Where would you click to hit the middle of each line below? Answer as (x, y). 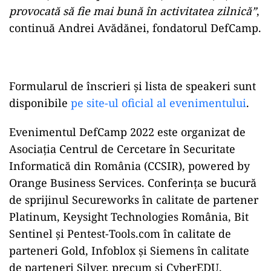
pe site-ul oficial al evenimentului (158, 103)
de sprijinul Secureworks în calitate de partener (134, 200)
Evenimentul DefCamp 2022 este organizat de (127, 132)
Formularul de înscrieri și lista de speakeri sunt (132, 86)
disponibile (40, 103)
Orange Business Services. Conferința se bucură (133, 183)
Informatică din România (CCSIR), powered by (129, 166)
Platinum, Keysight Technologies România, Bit (129, 217)
